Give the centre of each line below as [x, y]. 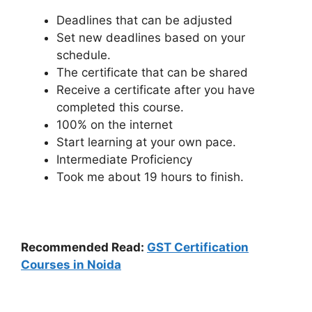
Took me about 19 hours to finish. [150, 177]
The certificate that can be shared [152, 73]
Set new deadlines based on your [151, 38]
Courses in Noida [71, 265]
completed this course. [120, 108]
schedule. [84, 55]
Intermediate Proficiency [124, 160]
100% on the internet [115, 125]
